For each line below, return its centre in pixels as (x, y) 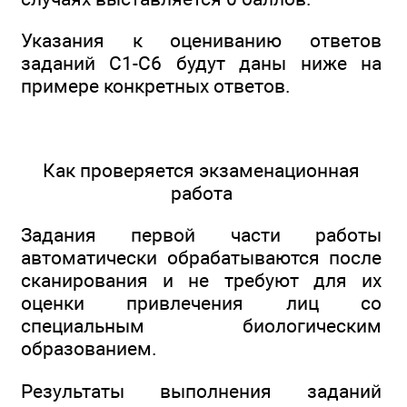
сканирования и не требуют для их (201, 281)
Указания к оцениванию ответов (201, 41)
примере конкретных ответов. (156, 86)
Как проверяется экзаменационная (201, 171)
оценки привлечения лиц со (201, 303)
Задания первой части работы (201, 235)
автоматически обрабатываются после (201, 258)
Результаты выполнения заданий (201, 391)
